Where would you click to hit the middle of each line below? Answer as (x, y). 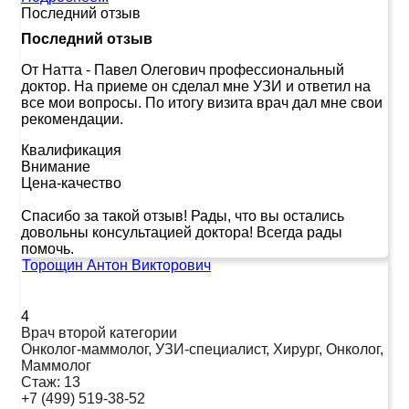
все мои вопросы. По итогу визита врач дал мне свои (202, 102)
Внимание (56, 166)
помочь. (47, 248)
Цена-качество (71, 183)
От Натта (52, 69)
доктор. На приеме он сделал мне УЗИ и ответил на (196, 86)
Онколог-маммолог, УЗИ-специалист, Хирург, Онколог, (202, 349)
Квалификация (71, 150)
